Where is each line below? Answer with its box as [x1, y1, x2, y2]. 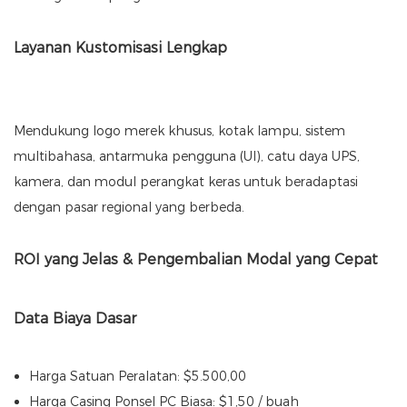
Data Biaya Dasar [14, 310, 136, 328]
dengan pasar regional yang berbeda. [14, 199, 244, 216]
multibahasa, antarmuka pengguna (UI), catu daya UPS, [14, 148, 360, 165]
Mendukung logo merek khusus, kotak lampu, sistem [14, 123, 345, 140]
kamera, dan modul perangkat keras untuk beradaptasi [14, 174, 358, 191]
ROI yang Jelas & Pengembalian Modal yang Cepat [14, 251, 378, 269]
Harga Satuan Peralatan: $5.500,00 [28, 368, 246, 385]
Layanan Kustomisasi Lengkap [14, 39, 227, 57]
